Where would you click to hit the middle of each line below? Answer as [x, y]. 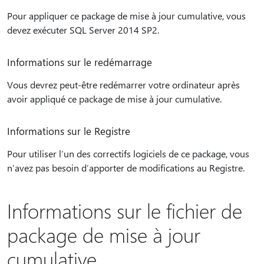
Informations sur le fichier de [125, 210]
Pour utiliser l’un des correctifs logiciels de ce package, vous [128, 154]
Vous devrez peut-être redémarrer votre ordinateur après [123, 85]
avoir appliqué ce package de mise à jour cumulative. [114, 99]
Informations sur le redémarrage [80, 62]
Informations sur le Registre [69, 131]
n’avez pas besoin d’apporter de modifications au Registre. [126, 168]
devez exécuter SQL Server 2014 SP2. [83, 30]
